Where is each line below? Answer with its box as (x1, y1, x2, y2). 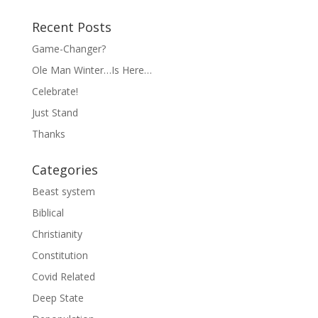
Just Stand (31, 106, 78, 120)
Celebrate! (31, 84, 78, 99)
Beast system (31, 185, 95, 199)
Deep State (31, 291, 84, 305)
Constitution (31, 248, 88, 263)
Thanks (31, 127, 65, 141)
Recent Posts (31, 18, 111, 36)
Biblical (31, 206, 64, 220)
